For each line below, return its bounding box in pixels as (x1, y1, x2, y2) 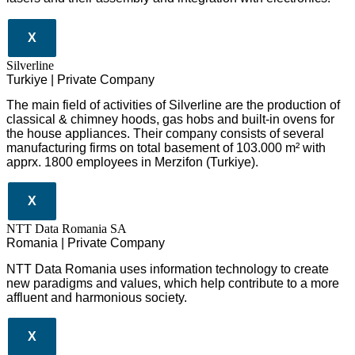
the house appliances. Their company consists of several (6, 127, 324, 140)
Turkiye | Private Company (6, 72, 155, 86)
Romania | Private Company (6, 236, 165, 250)
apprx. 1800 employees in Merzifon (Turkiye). (6, 155, 258, 169)
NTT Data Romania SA (6, 222, 127, 236)
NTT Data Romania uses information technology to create (6, 261, 329, 276)
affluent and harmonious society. (6, 290, 190, 304)
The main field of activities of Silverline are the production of (6, 98, 340, 112)
